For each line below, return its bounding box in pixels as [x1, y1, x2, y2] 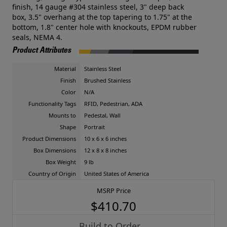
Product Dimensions [22, 135, 76, 142]
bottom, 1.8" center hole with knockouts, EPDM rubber [12, 22, 197, 32]
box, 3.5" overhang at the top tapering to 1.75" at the [12, 12, 192, 22]
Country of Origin [28, 170, 76, 177]
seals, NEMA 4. [12, 32, 62, 42]
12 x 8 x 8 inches [84, 146, 127, 154]
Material [54, 65, 76, 72]
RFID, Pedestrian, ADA [84, 100, 142, 107]
